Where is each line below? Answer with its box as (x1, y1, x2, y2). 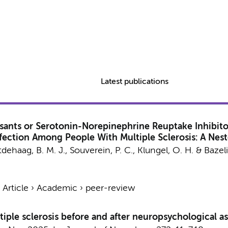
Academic (36, 184, 77, 193)
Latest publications (101, 78, 169, 86)
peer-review (85, 184, 135, 193)
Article (2, 184, 28, 193)
